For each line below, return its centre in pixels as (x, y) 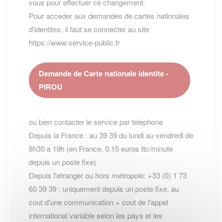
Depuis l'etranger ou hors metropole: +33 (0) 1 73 (108, 175)
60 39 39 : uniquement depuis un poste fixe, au (104, 189)
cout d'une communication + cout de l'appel (98, 202)
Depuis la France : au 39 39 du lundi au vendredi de (111, 135)
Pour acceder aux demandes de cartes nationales (109, 16)
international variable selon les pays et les (96, 215)
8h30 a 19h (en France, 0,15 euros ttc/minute (101, 148)
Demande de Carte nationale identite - (104, 73)
